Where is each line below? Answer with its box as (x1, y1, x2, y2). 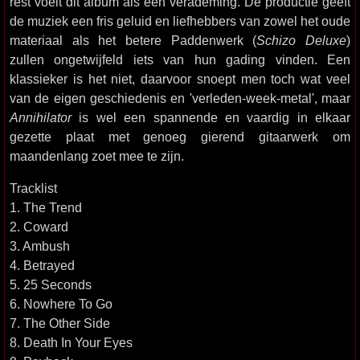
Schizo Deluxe (256, 33, 347, 47)
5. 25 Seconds (10, 277, 92, 292)
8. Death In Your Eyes (10, 335, 133, 350)
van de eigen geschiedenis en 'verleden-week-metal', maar (10, 91, 350, 105)
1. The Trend (10, 200, 82, 215)
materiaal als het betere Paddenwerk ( (10, 33, 257, 47)
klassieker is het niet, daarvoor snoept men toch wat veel (10, 72, 350, 86)
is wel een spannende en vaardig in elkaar (72, 110, 350, 125)
